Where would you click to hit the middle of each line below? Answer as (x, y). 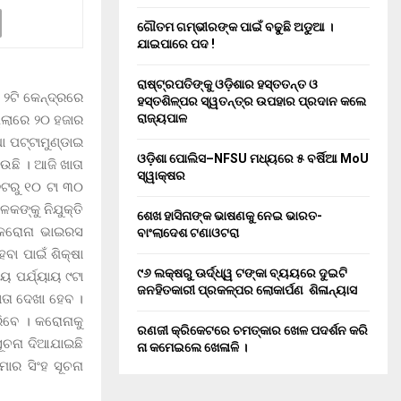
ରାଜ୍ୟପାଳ (162, 118)
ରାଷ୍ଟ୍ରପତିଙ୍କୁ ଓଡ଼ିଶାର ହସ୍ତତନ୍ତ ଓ (227, 84)
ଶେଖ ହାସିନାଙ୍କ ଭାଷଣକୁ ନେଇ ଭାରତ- (230, 216)
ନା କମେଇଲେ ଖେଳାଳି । (192, 347)
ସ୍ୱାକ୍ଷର (161, 175)
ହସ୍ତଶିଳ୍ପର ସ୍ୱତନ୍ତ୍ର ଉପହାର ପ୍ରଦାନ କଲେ (252, 101)
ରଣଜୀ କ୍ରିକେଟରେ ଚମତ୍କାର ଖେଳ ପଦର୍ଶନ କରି (252, 330)
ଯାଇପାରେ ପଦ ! (176, 44)
